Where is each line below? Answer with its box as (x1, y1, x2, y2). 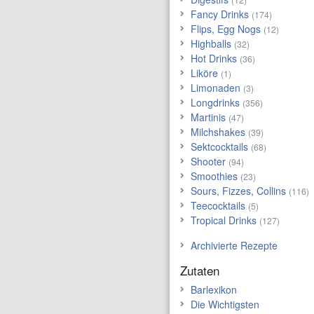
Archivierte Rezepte (191, 238, 278, 252)
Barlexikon (191, 282, 237, 296)
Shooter (191, 154, 226, 168)
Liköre (191, 66, 218, 80)
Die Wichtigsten (191, 297, 259, 311)
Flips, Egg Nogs (191, 22, 261, 36)
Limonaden (191, 81, 240, 95)
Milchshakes (191, 125, 245, 139)
